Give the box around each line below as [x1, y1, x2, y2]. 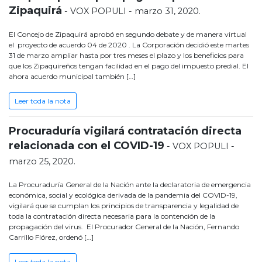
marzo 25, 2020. [9, 156, 75, 167]
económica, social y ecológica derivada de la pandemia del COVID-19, [9, 191, 237, 200]
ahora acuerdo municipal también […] [9, 72, 136, 81]
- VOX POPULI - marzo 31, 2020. [62, 6, 201, 17]
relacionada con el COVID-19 [9, 139, 164, 153]
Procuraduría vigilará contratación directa [9, 125, 242, 138]
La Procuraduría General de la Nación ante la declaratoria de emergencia [9, 180, 251, 189]
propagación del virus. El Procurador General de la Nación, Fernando [9, 222, 239, 232]
